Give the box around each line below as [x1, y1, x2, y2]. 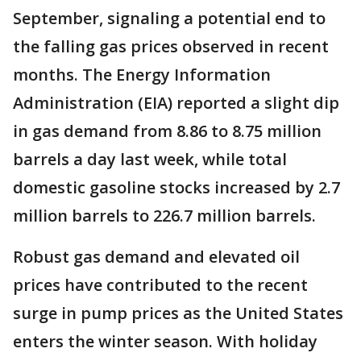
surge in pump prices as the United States [13, 302, 343, 325]
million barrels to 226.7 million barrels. [13, 205, 316, 227]
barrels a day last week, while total [13, 148, 287, 171]
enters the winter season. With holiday [13, 330, 317, 353]
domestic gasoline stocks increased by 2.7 [13, 176, 340, 199]
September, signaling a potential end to [13, 7, 326, 30]
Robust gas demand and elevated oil [13, 246, 300, 268]
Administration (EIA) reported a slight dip [13, 92, 339, 114]
